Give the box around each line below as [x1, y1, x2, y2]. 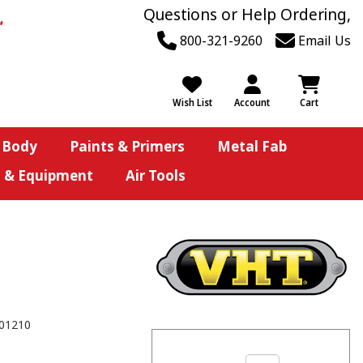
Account [234, 96, 270, 109]
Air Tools [125, 166, 186, 185]
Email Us [295, 32, 351, 49]
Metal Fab [216, 137, 287, 156]
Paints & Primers [69, 137, 185, 156]
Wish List [172, 96, 212, 109]
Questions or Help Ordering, [143, 4, 351, 25]
